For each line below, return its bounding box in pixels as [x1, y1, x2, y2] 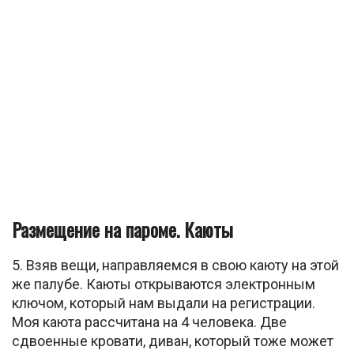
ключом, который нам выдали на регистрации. [12, 294, 315, 311]
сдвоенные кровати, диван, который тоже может [12, 332, 333, 349]
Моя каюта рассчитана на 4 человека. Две [12, 313, 287, 330]
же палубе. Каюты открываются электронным [12, 275, 315, 292]
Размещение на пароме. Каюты [12, 214, 233, 243]
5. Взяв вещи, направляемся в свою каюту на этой [12, 256, 339, 273]
